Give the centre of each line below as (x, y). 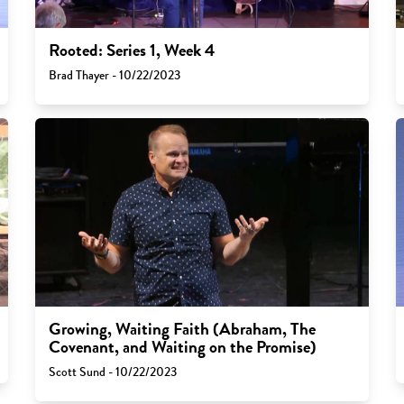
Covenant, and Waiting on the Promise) (182, 347)
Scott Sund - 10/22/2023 (112, 372)
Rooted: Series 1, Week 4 (131, 51)
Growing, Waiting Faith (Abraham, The (182, 329)
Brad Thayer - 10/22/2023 (114, 76)
